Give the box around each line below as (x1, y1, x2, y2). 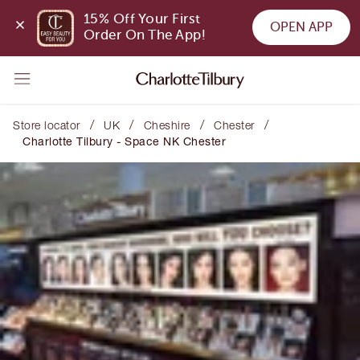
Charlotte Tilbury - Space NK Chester (22, 134, 226, 148)
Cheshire (143, 118, 190, 132)
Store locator (13, 118, 80, 132)
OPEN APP (269, 19, 333, 35)
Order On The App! (83, 27, 207, 43)
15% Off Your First (83, 11, 201, 27)
